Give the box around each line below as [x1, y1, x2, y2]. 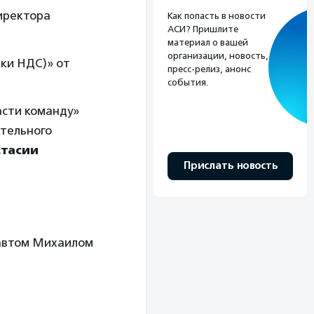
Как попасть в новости [168, 10, 266, 21]
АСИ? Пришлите [168, 23, 238, 34]
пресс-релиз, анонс [168, 63, 251, 74]
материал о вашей [168, 36, 248, 48]
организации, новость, [168, 50, 268, 61]
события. [168, 76, 208, 88]
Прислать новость [183, 158, 278, 172]
